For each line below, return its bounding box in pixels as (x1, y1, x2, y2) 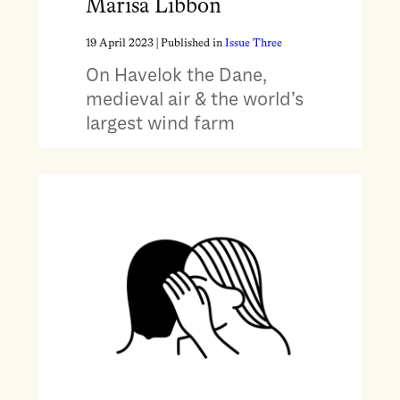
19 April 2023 (85, 37, 154, 50)
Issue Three (224, 37, 282, 50)
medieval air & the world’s (85, 87, 304, 112)
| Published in (153, 37, 225, 50)
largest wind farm (85, 112, 235, 136)
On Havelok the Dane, (85, 63, 267, 87)
